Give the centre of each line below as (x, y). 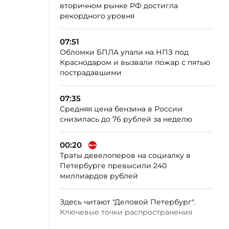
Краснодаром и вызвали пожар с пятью (135, 62)
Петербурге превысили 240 (113, 166)
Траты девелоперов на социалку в (125, 155)
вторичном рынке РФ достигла (119, 6)
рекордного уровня (97, 16)
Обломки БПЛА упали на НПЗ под (124, 52)
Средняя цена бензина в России (121, 109)
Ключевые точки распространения (126, 212)
